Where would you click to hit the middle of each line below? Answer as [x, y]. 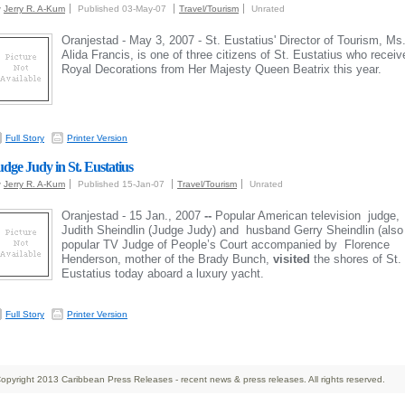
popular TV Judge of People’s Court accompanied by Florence [226, 245]
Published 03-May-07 [123, 9]
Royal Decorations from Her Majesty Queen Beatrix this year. [221, 69]
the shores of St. [356, 259]
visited [292, 259]
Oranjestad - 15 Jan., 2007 [133, 216]
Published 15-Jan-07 [122, 184]
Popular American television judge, [307, 216]
